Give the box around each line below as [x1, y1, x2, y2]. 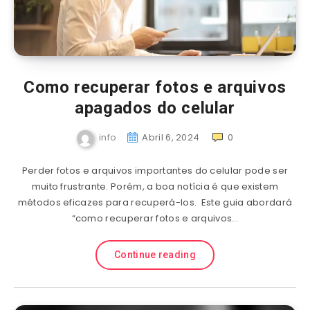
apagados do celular [75, 98, 235, 118]
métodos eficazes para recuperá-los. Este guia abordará [17, 196, 293, 209]
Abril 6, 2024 [142, 131, 200, 145]
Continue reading [114, 249, 196, 260]
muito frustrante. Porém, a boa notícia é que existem [31, 180, 279, 193]
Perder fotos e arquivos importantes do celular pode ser [21, 164, 289, 177]
